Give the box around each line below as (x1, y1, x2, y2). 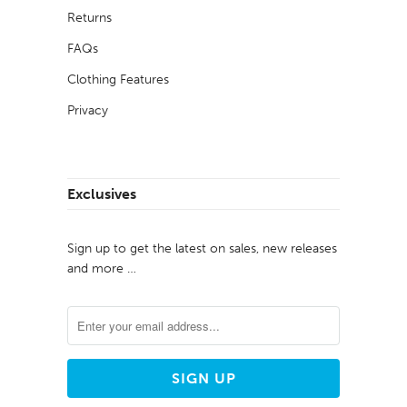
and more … (67, 261, 136, 277)
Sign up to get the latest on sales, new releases (67, 241, 337, 257)
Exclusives (67, 185, 136, 203)
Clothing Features (67, 72, 169, 88)
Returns (67, 10, 112, 26)
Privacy (67, 103, 108, 119)
